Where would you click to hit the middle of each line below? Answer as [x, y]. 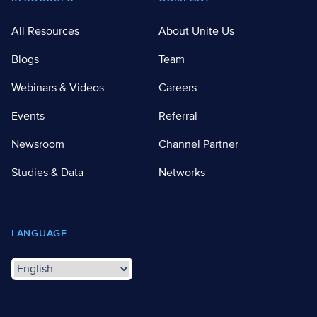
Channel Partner [198, 144]
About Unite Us [196, 31]
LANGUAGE [39, 233]
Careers [178, 87]
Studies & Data [47, 172]
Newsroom [38, 144]
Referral [178, 116]
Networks [182, 172]
